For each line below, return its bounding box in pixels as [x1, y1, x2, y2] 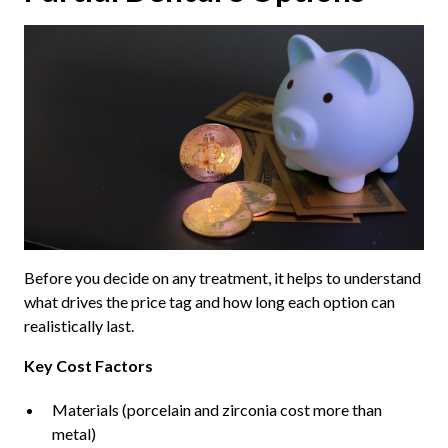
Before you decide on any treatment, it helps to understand [23, 268, 421, 288]
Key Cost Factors [23, 356, 153, 376]
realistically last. [23, 316, 134, 336]
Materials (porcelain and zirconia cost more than [51, 400, 382, 420]
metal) [51, 424, 96, 444]
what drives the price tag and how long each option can [23, 292, 395, 312]
